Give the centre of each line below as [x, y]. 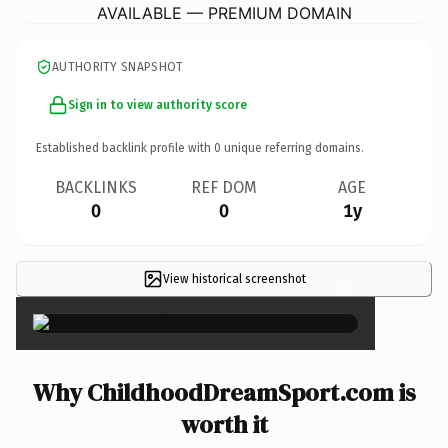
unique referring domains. [292, 147]
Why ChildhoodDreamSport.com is [224, 392]
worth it [224, 424]
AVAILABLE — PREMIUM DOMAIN [224, 12]
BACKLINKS [96, 187]
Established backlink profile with [125, 147]
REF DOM [224, 187]
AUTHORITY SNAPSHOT [118, 66]
